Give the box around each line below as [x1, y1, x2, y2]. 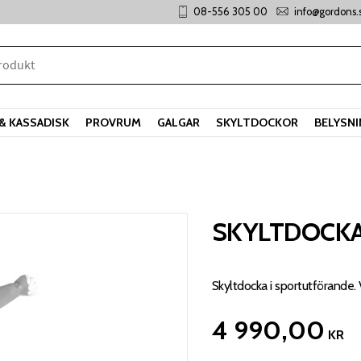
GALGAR [157, 115, 200, 130]
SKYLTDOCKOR [216, 115, 298, 130]
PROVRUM [85, 115, 141, 130]
